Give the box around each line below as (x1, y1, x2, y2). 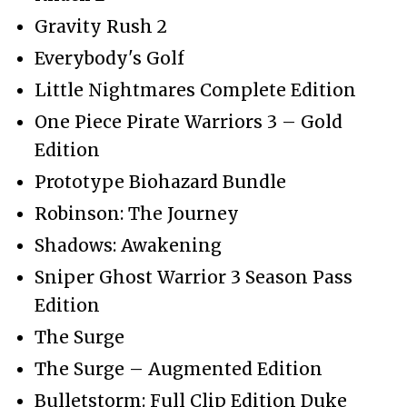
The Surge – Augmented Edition (35, 357, 323, 380)
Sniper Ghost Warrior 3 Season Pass (35, 265, 352, 288)
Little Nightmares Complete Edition (35, 78, 356, 101)
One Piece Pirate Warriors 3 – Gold (35, 110, 342, 133)
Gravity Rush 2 (35, 15, 167, 37)
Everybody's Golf (35, 46, 184, 69)
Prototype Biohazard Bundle (35, 170, 286, 193)
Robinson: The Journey (35, 202, 239, 224)
